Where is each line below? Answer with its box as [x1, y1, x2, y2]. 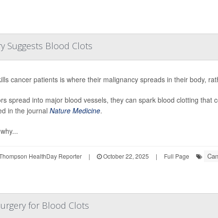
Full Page [163, 151, 189, 160]
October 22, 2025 [101, 151, 149, 160]
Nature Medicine [49, 105, 100, 115]
